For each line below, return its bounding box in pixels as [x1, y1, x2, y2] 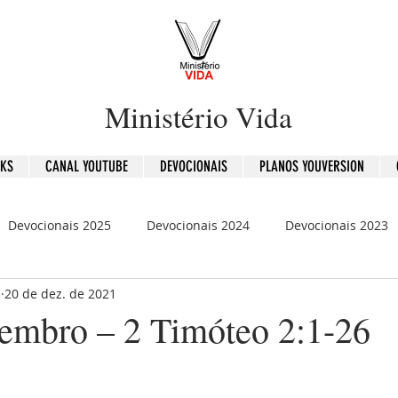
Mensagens [259, 287, 328, 305]
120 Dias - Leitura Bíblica [76, 287, 224, 305]
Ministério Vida [105, 97, 292, 136]
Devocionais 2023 [285, 216, 388, 234]
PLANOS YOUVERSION [259, 157, 364, 175]
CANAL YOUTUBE [44, 157, 128, 175]
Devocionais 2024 [147, 216, 250, 234]
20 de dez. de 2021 [4, 284, 116, 302]
